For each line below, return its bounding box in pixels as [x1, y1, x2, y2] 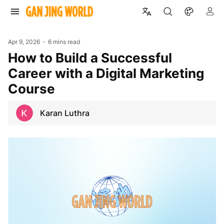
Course [8, 80, 55, 96]
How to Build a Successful [8, 49, 17, 65]
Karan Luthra [40, 107, 89, 118]
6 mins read [48, 38, 80, 45]
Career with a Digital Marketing [8, 65, 204, 81]
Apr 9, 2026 [8, 38, 40, 45]
